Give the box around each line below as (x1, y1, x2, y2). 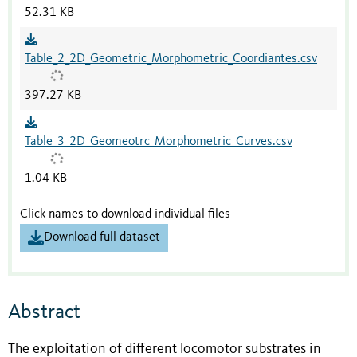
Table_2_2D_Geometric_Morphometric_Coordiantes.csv (25, 52, 317, 65)
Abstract (8, 302, 80, 324)
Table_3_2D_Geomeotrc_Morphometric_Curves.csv (25, 135, 292, 148)
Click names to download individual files (20, 207, 230, 221)
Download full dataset (44, 230, 160, 244)
